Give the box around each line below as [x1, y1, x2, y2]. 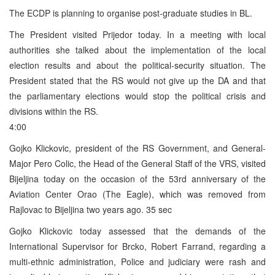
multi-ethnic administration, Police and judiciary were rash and [9, 255, 266, 268]
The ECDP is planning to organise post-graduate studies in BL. [9, 6, 252, 19]
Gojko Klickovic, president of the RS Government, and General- [9, 141, 266, 154]
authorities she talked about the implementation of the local [9, 43, 266, 56]
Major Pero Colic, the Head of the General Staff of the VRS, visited [9, 157, 266, 169]
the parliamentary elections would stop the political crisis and [9, 89, 266, 102]
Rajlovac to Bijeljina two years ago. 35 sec [9, 203, 172, 215]
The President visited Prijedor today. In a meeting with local [9, 28, 266, 41]
